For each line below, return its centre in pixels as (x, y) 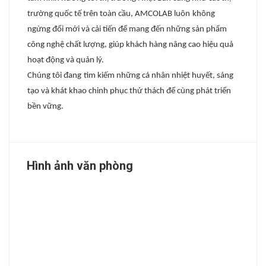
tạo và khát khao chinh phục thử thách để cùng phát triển (129, 91)
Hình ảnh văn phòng (80, 166)
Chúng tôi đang (54, 76)
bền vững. (45, 107)
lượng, (94, 45)
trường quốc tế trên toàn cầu (79, 14)
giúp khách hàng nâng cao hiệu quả (170, 45)
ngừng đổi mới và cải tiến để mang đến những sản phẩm (127, 30)
